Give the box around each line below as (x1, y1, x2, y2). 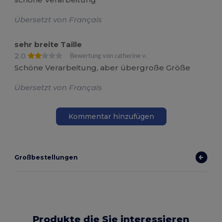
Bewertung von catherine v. (70, 53, 148, 59)
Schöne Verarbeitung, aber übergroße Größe (14, 63, 191, 73)
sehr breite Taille (14, 39, 82, 49)
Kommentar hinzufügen (68, 111, 154, 121)
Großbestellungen (14, 154, 78, 162)
